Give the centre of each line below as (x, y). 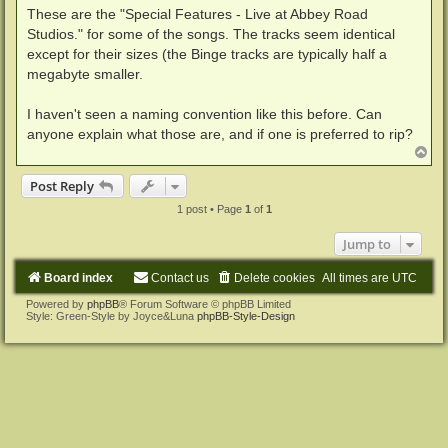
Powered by (56, 304)
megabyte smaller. (85, 74)
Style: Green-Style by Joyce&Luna (111, 316)
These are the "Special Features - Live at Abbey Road (197, 14)
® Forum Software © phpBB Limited (205, 304)
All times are (357, 278)
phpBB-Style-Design (246, 316)
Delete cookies (274, 278)
